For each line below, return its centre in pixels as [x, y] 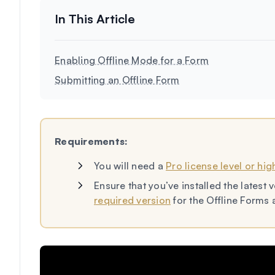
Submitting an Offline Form [117, 80]
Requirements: [91, 141]
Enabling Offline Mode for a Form [132, 60]
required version [132, 200]
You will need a [130, 166]
